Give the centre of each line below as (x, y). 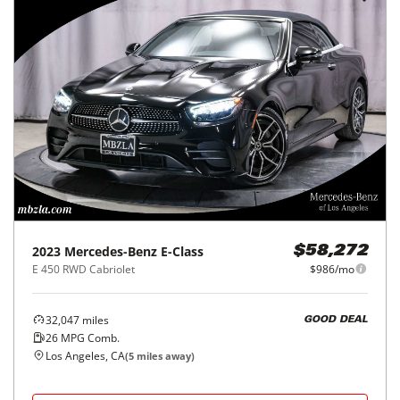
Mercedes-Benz (111, 251)
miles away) (164, 355)
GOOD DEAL (336, 321)
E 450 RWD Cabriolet (83, 269)
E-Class (182, 251)
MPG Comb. (89, 337)
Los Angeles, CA (85, 355)
